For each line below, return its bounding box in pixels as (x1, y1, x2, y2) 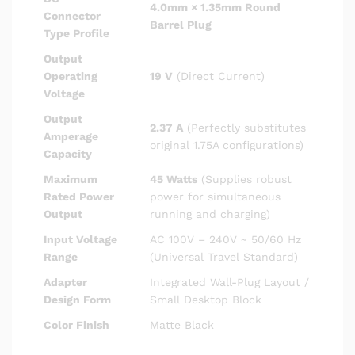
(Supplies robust (197, 172, 292, 185)
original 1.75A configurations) (150, 138, 303, 151)
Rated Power (44, 189, 114, 203)
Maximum (44, 172, 97, 185)
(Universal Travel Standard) (150, 250, 298, 263)
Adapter (44, 275, 87, 288)
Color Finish (44, 318, 109, 331)
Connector (44, 9, 101, 22)
